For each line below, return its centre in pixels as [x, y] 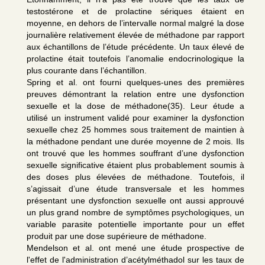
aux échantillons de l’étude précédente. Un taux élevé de [135, 47]
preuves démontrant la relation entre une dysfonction [135, 94]
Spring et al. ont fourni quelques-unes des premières [135, 82]
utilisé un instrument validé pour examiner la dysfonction [135, 118]
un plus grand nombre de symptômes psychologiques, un [135, 212]
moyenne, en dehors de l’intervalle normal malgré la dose [135, 23]
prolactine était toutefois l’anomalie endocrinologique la [135, 59]
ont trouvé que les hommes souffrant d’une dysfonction [135, 153]
